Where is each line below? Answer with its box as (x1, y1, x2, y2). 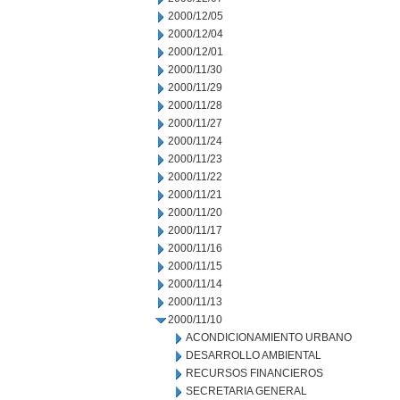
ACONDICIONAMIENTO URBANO (186, 331, 352, 344)
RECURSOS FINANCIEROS (186, 367, 323, 379)
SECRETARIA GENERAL (186, 385, 307, 397)
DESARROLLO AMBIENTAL (186, 349, 321, 362)
